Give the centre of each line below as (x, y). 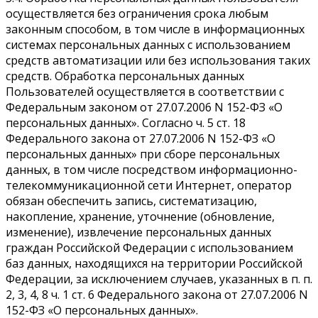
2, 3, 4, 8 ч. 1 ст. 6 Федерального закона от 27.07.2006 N (157, 294)
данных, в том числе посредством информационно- (152, 169)
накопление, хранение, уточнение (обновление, (140, 216)
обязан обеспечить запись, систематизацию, (131, 201)
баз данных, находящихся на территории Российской (154, 263)
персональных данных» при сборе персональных (143, 154)
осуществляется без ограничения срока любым (137, 13)
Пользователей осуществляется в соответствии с (145, 91)
